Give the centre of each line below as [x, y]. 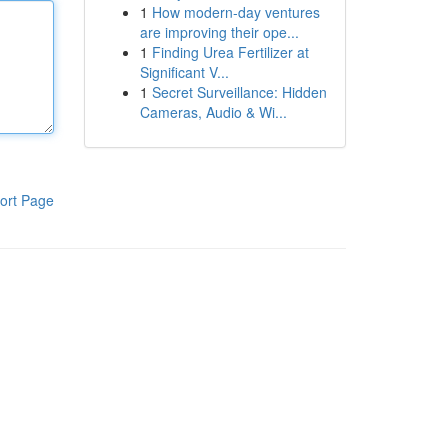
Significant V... [184, 72]
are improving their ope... [219, 32]
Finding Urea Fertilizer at [230, 52]
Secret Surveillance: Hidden [239, 92]
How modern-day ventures [235, 12]
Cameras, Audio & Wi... [213, 112]
